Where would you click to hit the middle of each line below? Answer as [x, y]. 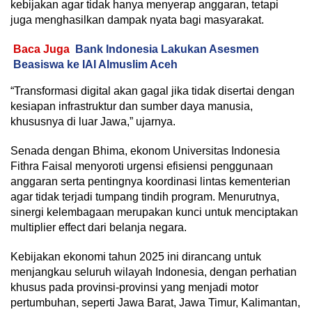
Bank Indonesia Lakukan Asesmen [167, 49]
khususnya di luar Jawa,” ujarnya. [93, 121]
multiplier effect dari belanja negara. [99, 227]
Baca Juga [41, 49]
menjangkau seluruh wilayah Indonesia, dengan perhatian [154, 272]
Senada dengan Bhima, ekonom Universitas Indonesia [145, 150]
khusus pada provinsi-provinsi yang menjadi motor [134, 287]
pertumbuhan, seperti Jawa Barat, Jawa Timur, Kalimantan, [155, 302]
